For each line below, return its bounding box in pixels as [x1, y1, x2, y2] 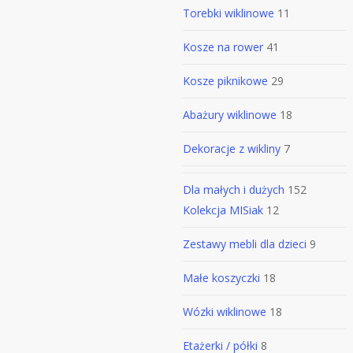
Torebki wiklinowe [183, 6, 274, 20]
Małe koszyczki [183, 270, 260, 285]
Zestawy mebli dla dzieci [183, 236, 307, 251]
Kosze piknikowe [183, 73, 268, 88]
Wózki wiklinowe [183, 304, 266, 319]
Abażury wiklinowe [183, 107, 277, 122]
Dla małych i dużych [183, 182, 284, 197]
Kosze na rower [183, 39, 263, 54]
